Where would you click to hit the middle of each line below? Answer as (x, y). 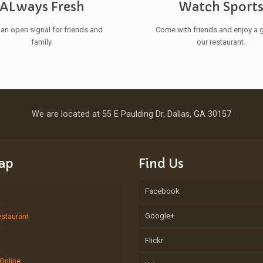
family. (42, 42)
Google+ (160, 215)
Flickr (154, 240)
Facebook (163, 191)
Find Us (161, 163)
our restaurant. (221, 42)
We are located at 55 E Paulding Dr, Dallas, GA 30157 (131, 114)
